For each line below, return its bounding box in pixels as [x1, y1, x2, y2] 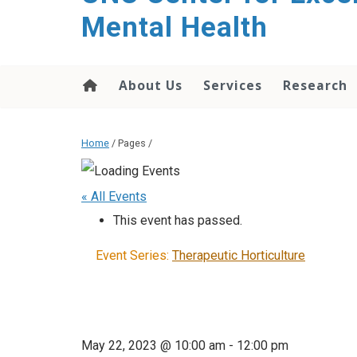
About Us [119, 76, 182, 94]
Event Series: [96, 248, 172, 264]
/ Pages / [109, 137, 152, 150]
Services [203, 76, 262, 94]
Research [283, 76, 347, 94]
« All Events [81, 189, 147, 205]
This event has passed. [113, 213, 242, 229]
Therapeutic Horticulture [172, 248, 305, 264]
